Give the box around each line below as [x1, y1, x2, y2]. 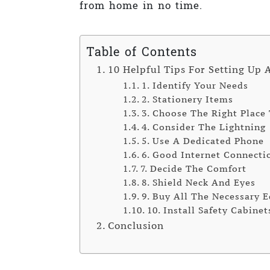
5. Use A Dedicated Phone [141, 135, 264, 146]
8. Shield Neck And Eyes [141, 177, 256, 188]
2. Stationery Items [141, 93, 233, 105]
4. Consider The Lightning [141, 121, 269, 133]
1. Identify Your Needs [141, 80, 248, 91]
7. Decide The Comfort [140, 163, 246, 174]
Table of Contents [86, 40, 197, 63]
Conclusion [108, 219, 165, 231]
